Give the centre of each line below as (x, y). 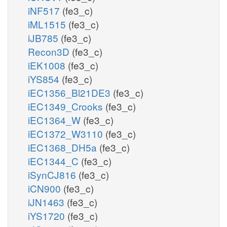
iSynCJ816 (53, 174)
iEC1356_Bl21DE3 (70, 92)
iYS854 (45, 79)
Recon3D (50, 51)
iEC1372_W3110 (67, 133)
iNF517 (45, 10)
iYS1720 (48, 215)
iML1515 (48, 24)
